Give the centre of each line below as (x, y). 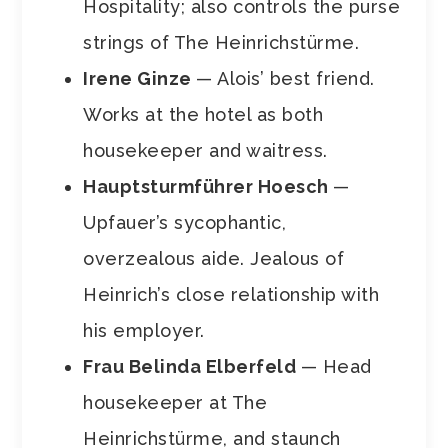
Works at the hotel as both (203, 114)
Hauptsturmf (143, 186)
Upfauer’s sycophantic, (185, 222)
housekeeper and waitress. (205, 150)
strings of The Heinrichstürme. (221, 42)
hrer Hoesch (274, 186)
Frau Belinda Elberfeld (192, 366)
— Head (336, 366)
